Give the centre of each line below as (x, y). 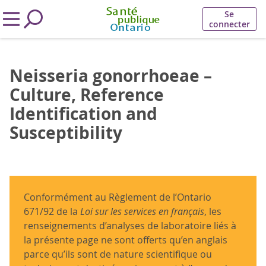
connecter (229, 24)
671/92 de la (52, 211)
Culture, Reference (87, 95)
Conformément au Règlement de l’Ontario (118, 197)
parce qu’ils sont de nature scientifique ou (118, 254)
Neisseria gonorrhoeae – (111, 76)
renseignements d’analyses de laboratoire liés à (130, 226)
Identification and (83, 114)
